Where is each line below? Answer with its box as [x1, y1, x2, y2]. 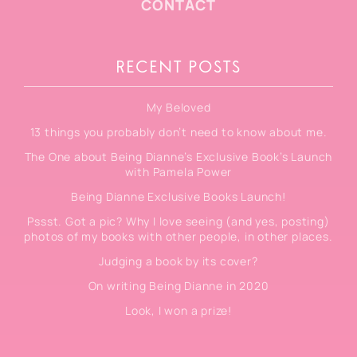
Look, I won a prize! [125, 303, 232, 319]
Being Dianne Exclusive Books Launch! [71, 189, 286, 205]
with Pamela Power [124, 164, 233, 180]
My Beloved [146, 100, 211, 116]
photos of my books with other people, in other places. [24, 229, 333, 245]
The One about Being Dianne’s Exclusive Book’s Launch [24, 149, 333, 165]
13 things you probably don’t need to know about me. [29, 124, 328, 140]
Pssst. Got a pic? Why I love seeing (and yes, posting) [27, 214, 330, 229]
